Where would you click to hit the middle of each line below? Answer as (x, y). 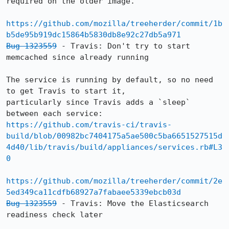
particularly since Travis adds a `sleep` (98, 102)
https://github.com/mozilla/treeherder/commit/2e (114, 181)
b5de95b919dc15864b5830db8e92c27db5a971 (94, 35)
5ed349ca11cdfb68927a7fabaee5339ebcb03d (94, 192)
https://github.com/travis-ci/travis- (89, 125)
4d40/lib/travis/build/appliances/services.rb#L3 (114, 147)
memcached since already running (77, 57)
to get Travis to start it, (66, 91)
